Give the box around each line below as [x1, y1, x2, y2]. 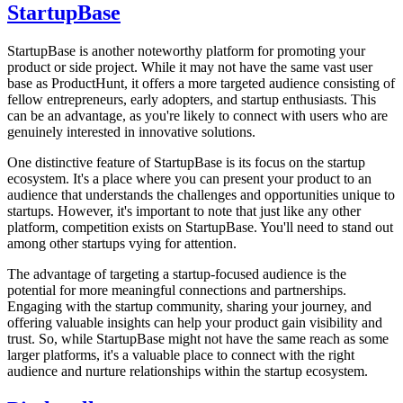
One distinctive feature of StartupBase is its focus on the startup [7, 155, 365, 171]
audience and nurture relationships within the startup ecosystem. [7, 363, 368, 380]
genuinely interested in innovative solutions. [7, 124, 255, 140]
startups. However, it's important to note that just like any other [7, 203, 361, 219]
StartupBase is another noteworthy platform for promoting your [7, 43, 365, 59]
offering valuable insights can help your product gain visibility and [7, 315, 382, 331]
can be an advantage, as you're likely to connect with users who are [7, 108, 388, 124]
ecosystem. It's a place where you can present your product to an [7, 171, 372, 187]
